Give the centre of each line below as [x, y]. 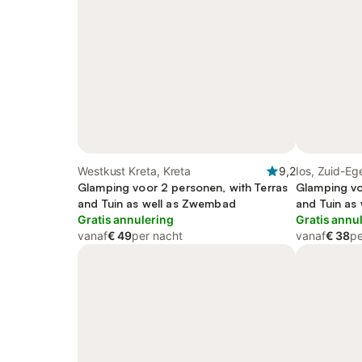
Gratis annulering [126, 219]
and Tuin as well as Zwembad [157, 203]
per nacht [157, 236]
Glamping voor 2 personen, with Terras [183, 187]
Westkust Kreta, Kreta [135, 171]
